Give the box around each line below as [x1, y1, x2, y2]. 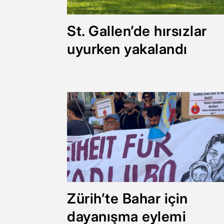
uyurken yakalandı [67, 40, 187, 57]
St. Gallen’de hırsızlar [67, 22, 207, 39]
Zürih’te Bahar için [67, 189, 188, 207]
